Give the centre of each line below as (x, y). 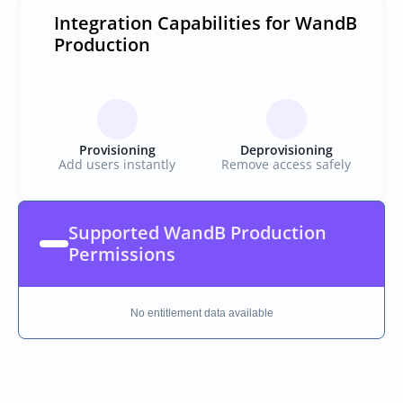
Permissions (122, 254)
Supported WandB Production (197, 233)
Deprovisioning (286, 150)
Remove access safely (286, 164)
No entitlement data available (201, 313)
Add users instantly (117, 164)
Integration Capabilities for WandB (206, 23)
